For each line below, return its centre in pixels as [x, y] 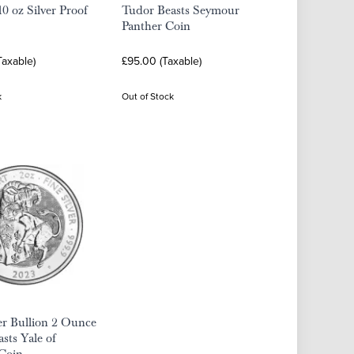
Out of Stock [148, 96]
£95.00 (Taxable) [162, 61]
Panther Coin [156, 26]
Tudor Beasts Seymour [181, 10]
